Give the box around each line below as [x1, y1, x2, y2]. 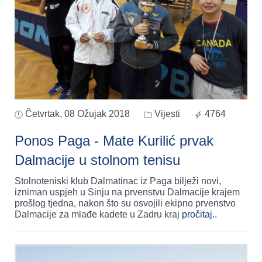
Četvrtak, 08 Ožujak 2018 [25, 109, 130, 119]
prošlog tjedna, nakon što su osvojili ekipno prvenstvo [15, 198, 236, 209]
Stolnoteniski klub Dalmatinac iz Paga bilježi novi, [15, 176, 221, 187]
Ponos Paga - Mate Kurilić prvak [15, 133, 213, 149]
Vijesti [152, 109, 180, 119]
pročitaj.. [182, 209, 217, 220]
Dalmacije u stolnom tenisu [15, 152, 180, 168]
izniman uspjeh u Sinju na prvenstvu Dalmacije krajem [15, 187, 240, 198]
